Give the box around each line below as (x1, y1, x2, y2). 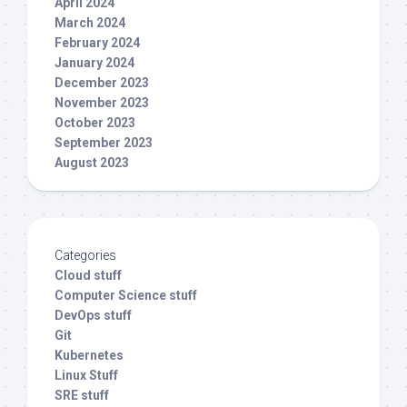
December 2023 (55, 75, 149, 91)
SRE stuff (55, 388, 109, 403)
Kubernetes (55, 348, 124, 363)
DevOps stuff (55, 308, 132, 323)
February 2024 (55, 35, 140, 51)
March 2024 (55, 15, 125, 31)
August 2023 (55, 155, 129, 171)
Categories (55, 248, 116, 263)
